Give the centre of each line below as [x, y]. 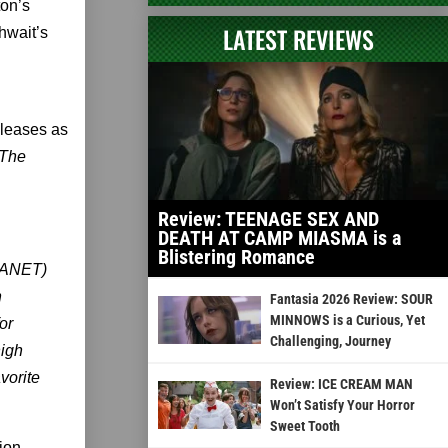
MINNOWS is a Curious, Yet [347, 319]
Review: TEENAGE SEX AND [268, 218]
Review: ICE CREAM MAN [341, 383]
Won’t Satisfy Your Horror [342, 404]
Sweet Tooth [304, 425]
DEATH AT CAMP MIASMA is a [279, 237]
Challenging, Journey [330, 340]
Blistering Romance [236, 256]
